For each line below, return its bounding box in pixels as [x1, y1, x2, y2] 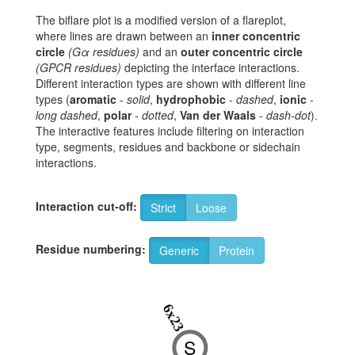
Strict [151, 200, 176, 216]
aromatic [70, 91, 116, 108]
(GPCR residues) [36, 59, 121, 76]
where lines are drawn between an [36, 28, 212, 44]
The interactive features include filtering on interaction [36, 123, 304, 139]
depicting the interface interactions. [121, 59, 300, 76]
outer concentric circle [181, 44, 303, 60]
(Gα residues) [68, 44, 139, 60]
